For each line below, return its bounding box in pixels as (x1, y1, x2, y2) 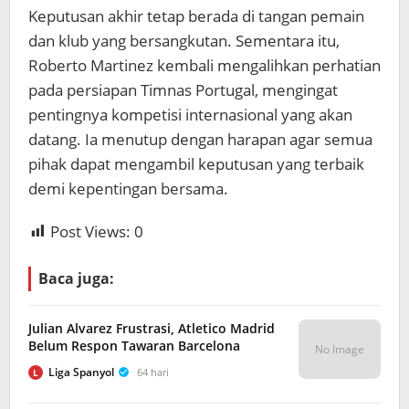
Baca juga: (38, 268, 114, 288)
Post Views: (50, 221, 131, 242)
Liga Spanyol (48, 364, 114, 380)
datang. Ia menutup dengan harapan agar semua (28, 129, 372, 150)
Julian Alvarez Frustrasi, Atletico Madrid (28, 320, 275, 337)
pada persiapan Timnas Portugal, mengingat (28, 79, 338, 100)
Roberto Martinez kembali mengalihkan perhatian (28, 55, 381, 76)
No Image (315, 341, 364, 357)
